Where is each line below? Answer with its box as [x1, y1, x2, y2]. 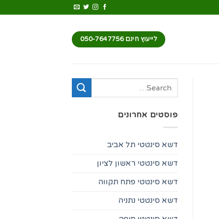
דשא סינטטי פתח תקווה [98, 176, 178, 187]
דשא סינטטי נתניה [118, 195, 178, 205]
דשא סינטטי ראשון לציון [96, 158, 178, 168]
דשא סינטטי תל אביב [107, 139, 178, 150]
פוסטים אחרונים [118, 110, 178, 120]
